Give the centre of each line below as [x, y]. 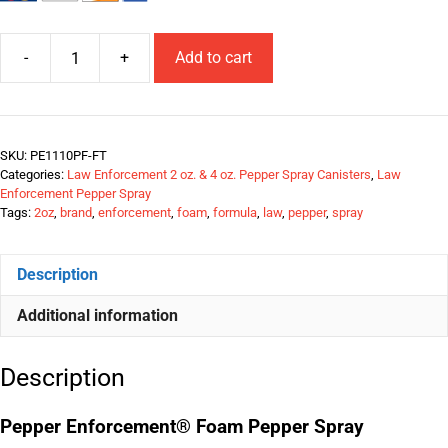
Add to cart [213, 57]
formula [235, 212]
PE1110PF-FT [68, 155]
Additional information [97, 315]
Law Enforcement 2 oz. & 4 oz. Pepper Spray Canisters [219, 174]
